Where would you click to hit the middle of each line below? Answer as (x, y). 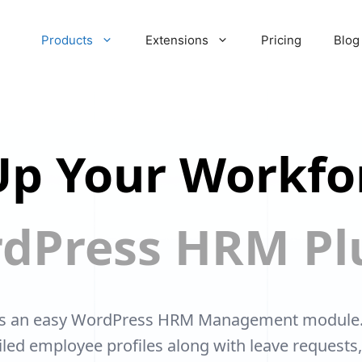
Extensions (177, 40)
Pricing (281, 40)
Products (67, 40)
